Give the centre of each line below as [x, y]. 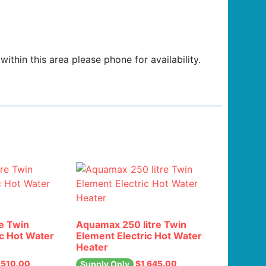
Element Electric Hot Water [139, 235]
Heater [92, 247]
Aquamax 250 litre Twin [132, 224]
